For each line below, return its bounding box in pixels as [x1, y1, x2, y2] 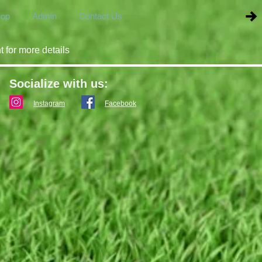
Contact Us [78, 11, 122, 21]
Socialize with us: [9, 77, 108, 90]
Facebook [105, 99, 136, 108]
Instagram [33, 99, 65, 108]
